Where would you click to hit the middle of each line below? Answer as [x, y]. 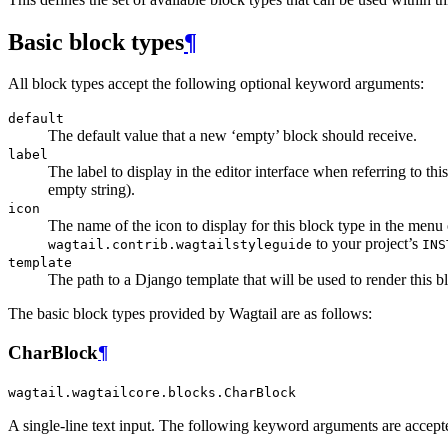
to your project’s [367, 244]
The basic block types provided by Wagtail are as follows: [190, 314]
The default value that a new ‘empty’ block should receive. [232, 136]
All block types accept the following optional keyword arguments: [216, 84]
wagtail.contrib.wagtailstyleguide [180, 245]
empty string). [91, 190]
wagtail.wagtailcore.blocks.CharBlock [152, 392]
